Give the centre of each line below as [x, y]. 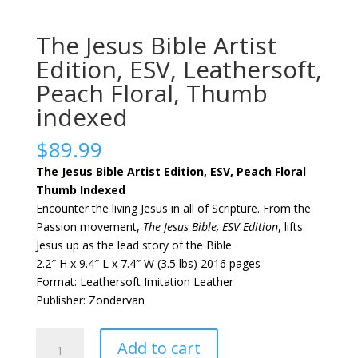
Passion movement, [89, 226]
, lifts [290, 226]
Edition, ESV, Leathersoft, [179, 69]
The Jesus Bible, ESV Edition [210, 226]
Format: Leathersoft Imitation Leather [134, 281]
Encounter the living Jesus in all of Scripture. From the [173, 208]
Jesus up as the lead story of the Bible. [135, 245]
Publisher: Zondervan [90, 300]
